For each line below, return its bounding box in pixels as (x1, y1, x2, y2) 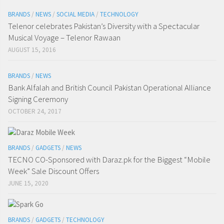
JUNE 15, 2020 (8, 179, 48, 188)
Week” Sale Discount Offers (8, 165, 99, 177)
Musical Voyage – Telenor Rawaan (8, 32, 120, 43)
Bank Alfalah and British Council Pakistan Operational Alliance (8, 82, 211, 93)
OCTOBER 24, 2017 (8, 107, 61, 116)
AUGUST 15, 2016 (8, 45, 56, 54)
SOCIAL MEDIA (56, 10, 94, 19)
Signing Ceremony (8, 93, 68, 105)
